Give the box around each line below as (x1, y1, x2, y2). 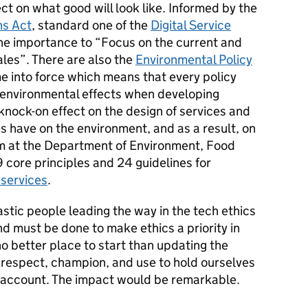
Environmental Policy (135, 52, 252, 67)
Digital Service (151, 17, 231, 33)
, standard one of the (32, 17, 151, 33)
